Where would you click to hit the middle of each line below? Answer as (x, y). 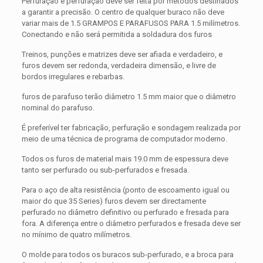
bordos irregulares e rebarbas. (73, 77)
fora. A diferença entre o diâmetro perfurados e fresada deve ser (131, 224)
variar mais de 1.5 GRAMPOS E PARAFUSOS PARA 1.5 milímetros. (131, 23)
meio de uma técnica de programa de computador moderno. (124, 139)
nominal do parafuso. (58, 108)
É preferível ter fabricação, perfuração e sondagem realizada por (131, 128)
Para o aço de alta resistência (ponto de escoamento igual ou (125, 190)
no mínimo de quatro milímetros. (76, 235)
